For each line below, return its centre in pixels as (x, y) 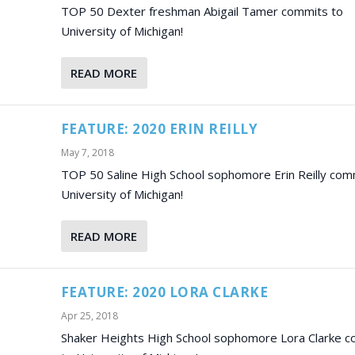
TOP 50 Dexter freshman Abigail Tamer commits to (202, 11)
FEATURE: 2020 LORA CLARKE (164, 292)
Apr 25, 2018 (89, 315)
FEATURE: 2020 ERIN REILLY (159, 128)
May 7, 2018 (87, 152)
